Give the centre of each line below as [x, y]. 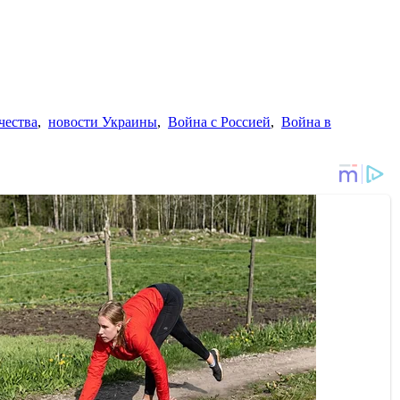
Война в [306, 121]
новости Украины [103, 121]
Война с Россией [219, 121]
